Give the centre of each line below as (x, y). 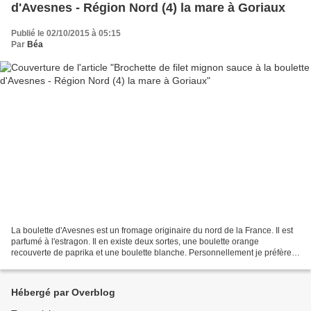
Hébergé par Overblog (63, 292)
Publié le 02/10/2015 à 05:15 (66, 34)
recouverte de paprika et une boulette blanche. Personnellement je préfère (151, 252)
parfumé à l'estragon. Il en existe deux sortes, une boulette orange (135, 241)
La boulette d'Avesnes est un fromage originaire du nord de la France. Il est (152, 230)
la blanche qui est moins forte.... (70, 263)
